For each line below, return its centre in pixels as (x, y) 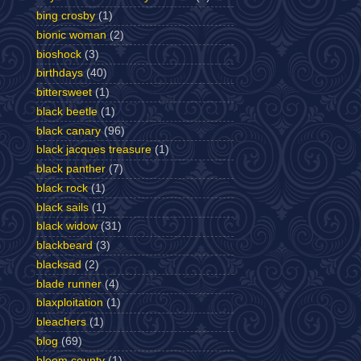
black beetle (67, 111)
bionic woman (71, 35)
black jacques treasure (94, 150)
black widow (67, 226)
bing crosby (66, 16)
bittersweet (64, 92)
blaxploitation (70, 303)
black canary (68, 131)
